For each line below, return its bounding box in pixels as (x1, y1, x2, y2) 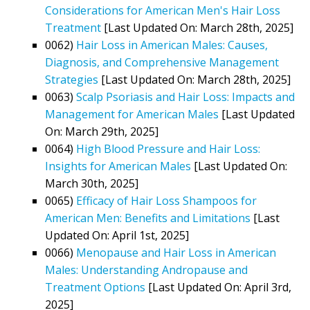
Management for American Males (45, 106, 219, 122)
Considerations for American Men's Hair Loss (45, 2, 280, 18)
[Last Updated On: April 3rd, (145, 279, 291, 295)
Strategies (45, 71, 98, 87)
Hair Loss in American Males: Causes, (76, 37, 268, 53)
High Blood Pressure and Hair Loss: (76, 140, 260, 156)
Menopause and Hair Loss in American (76, 244, 276, 260)
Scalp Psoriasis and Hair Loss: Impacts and (76, 89, 295, 104)
